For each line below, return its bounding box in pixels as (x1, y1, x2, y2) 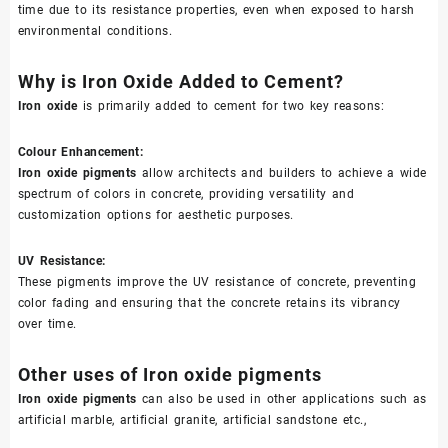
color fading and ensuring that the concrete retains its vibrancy (17, 296, 401, 311)
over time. (17, 317, 77, 332)
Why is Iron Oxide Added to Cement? (17, 71, 344, 93)
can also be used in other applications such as (136, 392, 427, 407)
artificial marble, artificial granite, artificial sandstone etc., (17, 413, 367, 428)
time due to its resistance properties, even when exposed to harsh (17, 3, 415, 18)
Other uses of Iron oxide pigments (17, 364, 322, 386)
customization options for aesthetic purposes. (17, 208, 294, 223)
